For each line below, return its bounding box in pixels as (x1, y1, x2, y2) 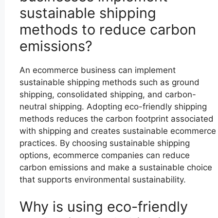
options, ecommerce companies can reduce (19, 150, 190, 161)
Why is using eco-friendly (19, 198, 188, 215)
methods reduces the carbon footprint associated (19, 114, 214, 124)
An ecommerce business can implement (19, 65, 176, 75)
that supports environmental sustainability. (19, 175, 186, 185)
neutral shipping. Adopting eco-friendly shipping (19, 102, 207, 112)
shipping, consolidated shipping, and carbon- (19, 90, 196, 100)
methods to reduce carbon (19, 21, 196, 38)
